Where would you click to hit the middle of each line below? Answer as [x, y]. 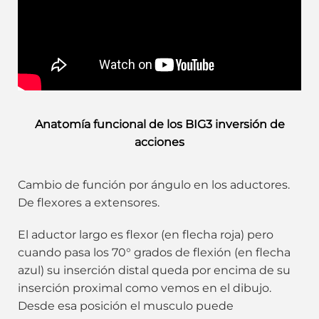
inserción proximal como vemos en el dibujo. [145, 288]
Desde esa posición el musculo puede [126, 306]
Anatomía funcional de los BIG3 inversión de [159, 124]
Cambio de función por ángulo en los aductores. [154, 184]
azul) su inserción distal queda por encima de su [154, 271]
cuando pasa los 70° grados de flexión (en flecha [154, 253]
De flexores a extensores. [89, 202]
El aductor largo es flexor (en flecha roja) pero [146, 235]
